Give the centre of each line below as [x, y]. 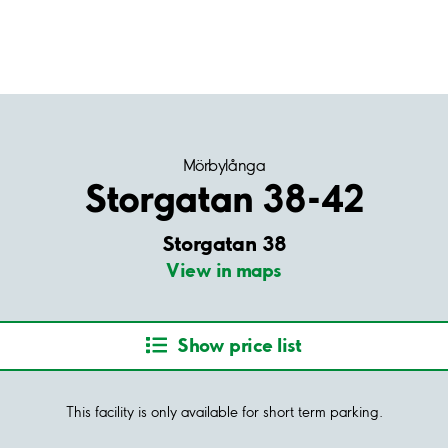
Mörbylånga [224, 165]
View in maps [224, 270]
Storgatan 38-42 [224, 198]
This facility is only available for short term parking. [224, 411]
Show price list [239, 345]
